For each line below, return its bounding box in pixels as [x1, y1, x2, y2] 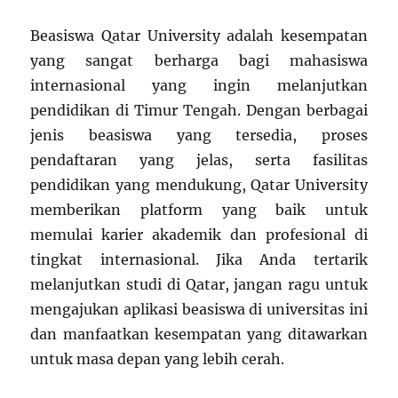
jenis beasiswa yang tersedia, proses [30, 126, 368, 145]
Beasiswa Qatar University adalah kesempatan [30, 27, 368, 45]
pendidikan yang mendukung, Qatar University [30, 176, 368, 195]
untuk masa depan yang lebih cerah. [30, 350, 285, 369]
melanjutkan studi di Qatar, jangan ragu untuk [30, 275, 368, 294]
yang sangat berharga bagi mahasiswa [30, 52, 368, 70]
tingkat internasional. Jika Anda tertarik [30, 251, 368, 269]
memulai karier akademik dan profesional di [30, 226, 368, 244]
